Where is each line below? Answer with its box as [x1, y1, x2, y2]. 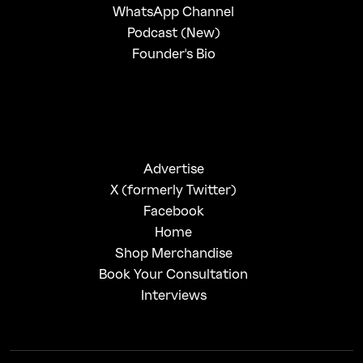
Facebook [143, 201, 204, 219]
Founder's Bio [131, 44, 216, 62]
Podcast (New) [126, 23, 220, 41]
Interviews [140, 285, 207, 303]
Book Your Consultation [99, 264, 249, 282]
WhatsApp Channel [113, 2, 235, 19]
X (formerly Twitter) [110, 180, 237, 198]
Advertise [143, 159, 204, 177]
